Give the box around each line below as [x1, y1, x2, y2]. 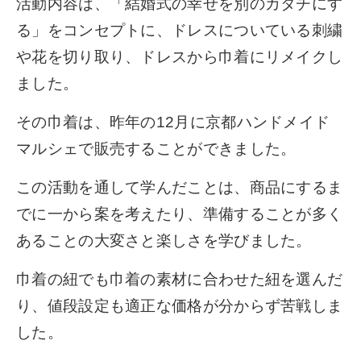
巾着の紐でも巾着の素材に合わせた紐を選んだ [16, 270, 343, 288]
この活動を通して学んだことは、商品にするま [16, 178, 343, 196]
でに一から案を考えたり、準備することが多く [16, 205, 343, 222]
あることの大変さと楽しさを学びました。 [16, 231, 312, 249]
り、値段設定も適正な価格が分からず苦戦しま [16, 297, 343, 314]
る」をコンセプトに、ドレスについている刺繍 [16, 21, 343, 39]
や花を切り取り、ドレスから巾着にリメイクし [16, 48, 343, 65]
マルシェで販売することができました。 [16, 139, 297, 157]
